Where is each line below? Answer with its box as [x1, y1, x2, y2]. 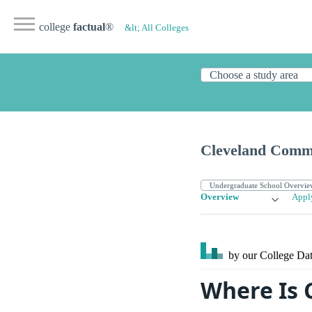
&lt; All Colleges [125, 23, 189, 33]
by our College [226, 249, 297, 262]
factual [73, 21, 105, 33]
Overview [201, 192, 239, 203]
